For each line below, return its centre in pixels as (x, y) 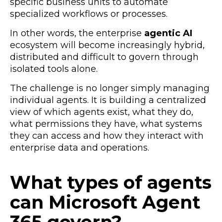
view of (27, 112)
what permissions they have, (75, 124)
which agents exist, (88, 112)
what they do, (163, 112)
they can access (47, 136)
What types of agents (111, 182)
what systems (171, 124)
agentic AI (168, 33)
